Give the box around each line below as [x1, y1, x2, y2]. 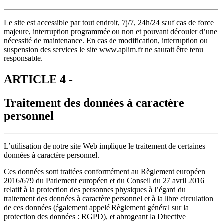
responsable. [4, 54, 43, 62]
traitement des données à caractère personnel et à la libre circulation [4, 194, 213, 203]
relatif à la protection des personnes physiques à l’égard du [4, 185, 186, 194]
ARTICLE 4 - [4, 72, 73, 86]
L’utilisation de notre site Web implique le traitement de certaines [4, 141, 205, 150]
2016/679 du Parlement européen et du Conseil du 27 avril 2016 [4, 176, 204, 185]
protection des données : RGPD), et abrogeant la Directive [4, 212, 186, 221]
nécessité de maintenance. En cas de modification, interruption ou [4, 36, 208, 45]
